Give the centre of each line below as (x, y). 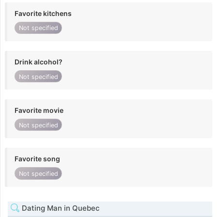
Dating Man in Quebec (60, 208)
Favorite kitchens (43, 13)
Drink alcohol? (39, 62)
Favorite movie (39, 110)
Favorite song (37, 159)
